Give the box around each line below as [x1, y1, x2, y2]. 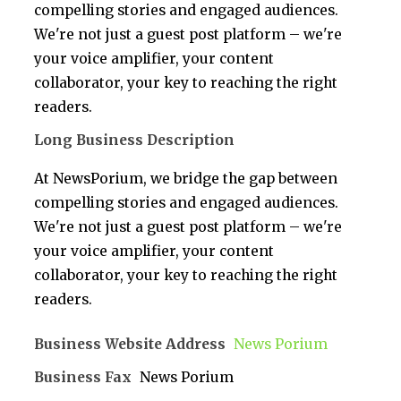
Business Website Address [34, 336, 226, 354]
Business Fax [34, 369, 132, 387]
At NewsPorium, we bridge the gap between [34, 169, 338, 187]
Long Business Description [34, 132, 235, 149]
